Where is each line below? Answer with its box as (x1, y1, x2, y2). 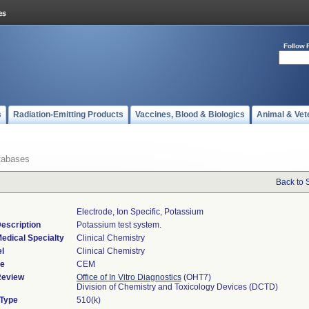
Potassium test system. (77, 220, 161, 230)
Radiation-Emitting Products (13, 110, 123, 119)
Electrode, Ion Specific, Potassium (77, 207, 203, 217)
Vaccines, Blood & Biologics (135, 110, 245, 119)
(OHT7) (181, 272, 211, 282)
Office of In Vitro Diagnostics (77, 272, 181, 282)
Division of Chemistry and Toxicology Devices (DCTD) (77, 282, 278, 292)
